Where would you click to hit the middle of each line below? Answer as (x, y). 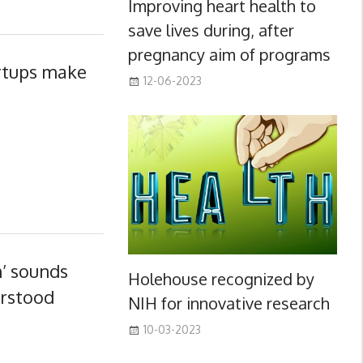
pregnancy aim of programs (229, 54)
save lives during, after (211, 30)
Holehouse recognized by (221, 278)
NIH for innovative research (228, 303)
